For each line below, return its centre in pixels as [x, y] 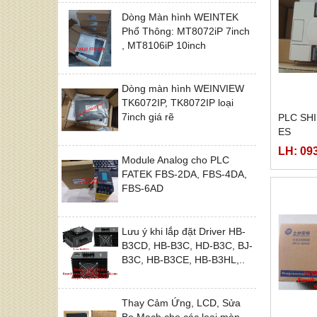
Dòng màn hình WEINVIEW [183, 88]
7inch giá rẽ [148, 116]
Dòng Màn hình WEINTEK [180, 17]
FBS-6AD [143, 188]
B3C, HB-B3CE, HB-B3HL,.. [183, 259]
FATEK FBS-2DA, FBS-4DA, [184, 174]
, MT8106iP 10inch [164, 45]
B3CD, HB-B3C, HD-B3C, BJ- [187, 245]
